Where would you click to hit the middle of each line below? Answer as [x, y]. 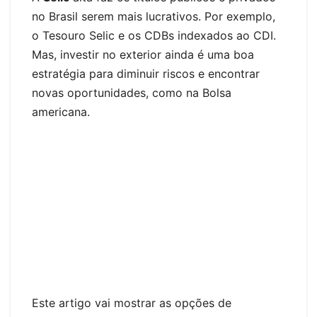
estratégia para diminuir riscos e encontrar [146, 73]
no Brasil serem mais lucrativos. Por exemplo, [154, 16]
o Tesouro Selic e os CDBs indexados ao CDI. [154, 35]
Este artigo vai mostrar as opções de [132, 302]
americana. [61, 111]
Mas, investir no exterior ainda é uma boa [143, 54]
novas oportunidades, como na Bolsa [132, 92]
